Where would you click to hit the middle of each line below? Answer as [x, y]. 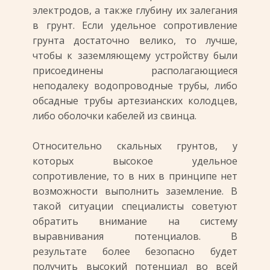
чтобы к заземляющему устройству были [135, 55]
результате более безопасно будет [135, 251]
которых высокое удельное [135, 161]
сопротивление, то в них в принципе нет [135, 176]
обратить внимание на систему [135, 221]
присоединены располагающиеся [135, 71]
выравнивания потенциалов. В [135, 236]
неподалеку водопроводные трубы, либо [135, 86]
